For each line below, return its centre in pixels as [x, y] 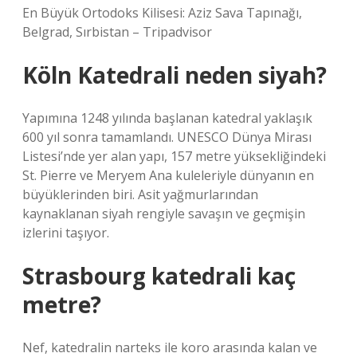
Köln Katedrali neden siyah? [175, 75]
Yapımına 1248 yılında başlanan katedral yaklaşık [167, 118]
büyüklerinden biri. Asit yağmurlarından [140, 194]
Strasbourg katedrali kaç [159, 276]
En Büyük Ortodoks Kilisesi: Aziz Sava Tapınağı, [162, 13]
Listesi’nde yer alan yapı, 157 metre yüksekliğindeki [174, 156]
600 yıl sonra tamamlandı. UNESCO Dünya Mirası [167, 137]
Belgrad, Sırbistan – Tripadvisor [117, 32]
